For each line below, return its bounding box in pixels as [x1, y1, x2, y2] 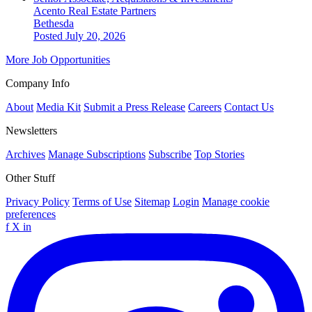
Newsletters [6, 125, 57, 137]
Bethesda [33, 17, 74, 30]
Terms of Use [72, 196, 132, 208]
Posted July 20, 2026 [33, 30, 125, 42]
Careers [188, 101, 221, 114]
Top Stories [194, 148, 244, 161]
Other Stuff [6, 172, 55, 185]
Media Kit [36, 101, 81, 114]
